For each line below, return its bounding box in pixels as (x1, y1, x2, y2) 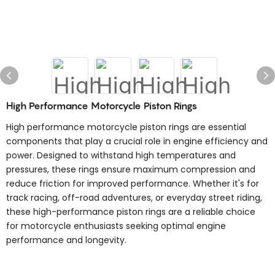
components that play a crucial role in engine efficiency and (6, 135, 268, 147)
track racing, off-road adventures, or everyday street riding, (6, 192, 262, 204)
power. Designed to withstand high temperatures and (6, 149, 236, 161)
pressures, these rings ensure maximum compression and (6, 163, 255, 176)
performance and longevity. (6, 234, 126, 246)
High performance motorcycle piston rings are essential (6, 121, 246, 133)
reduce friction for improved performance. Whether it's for (6, 177, 259, 190)
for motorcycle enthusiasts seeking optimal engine (6, 220, 226, 232)
